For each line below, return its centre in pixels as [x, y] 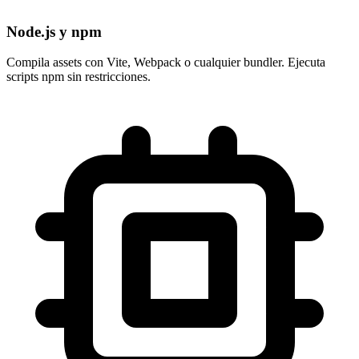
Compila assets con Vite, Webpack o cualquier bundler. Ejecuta [166, 63]
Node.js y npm [54, 31]
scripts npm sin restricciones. [79, 77]
